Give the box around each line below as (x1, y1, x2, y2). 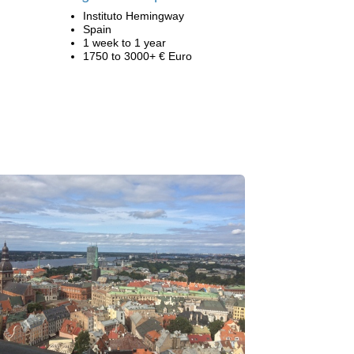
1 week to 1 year (83, 36, 166, 49)
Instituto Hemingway (83, 9, 184, 22)
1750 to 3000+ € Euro (83, 50, 192, 62)
